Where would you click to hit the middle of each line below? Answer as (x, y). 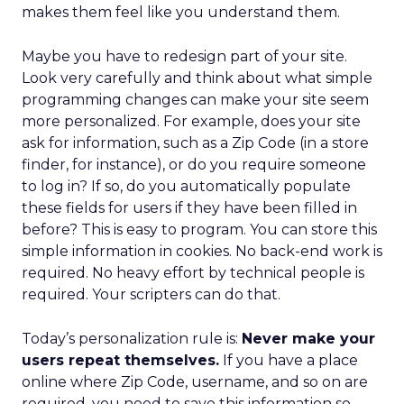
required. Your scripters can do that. (151, 294)
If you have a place (289, 360)
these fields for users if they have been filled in (189, 208)
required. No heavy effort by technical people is (193, 273)
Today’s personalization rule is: (132, 339)
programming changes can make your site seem (195, 100)
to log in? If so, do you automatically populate (186, 186)
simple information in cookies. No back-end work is (202, 251)
